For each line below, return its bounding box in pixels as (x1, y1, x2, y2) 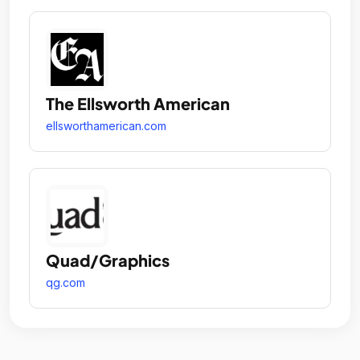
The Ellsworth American (46, 93, 230, 113)
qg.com (46, 276, 85, 289)
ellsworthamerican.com (46, 119, 166, 133)
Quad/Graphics (46, 250, 170, 270)
